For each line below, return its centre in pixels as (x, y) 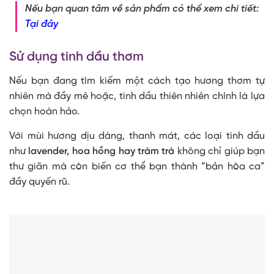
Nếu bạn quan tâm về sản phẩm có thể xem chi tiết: (142, 9)
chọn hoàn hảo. (44, 112)
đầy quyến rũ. (39, 182)
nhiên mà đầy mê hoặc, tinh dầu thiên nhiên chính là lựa (137, 97)
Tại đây (42, 24)
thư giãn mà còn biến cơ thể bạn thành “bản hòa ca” (137, 167)
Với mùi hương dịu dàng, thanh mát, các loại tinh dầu (137, 136)
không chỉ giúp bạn (220, 152)
